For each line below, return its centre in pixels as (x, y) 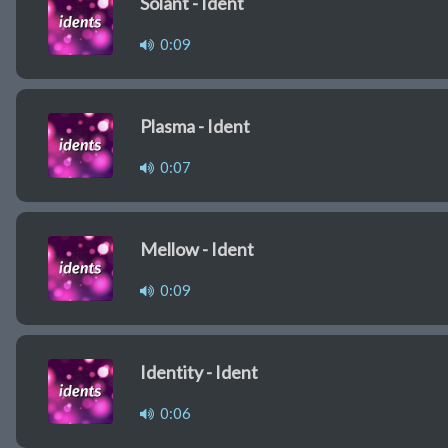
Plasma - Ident (195, 126)
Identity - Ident (199, 372)
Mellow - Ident (197, 249)
